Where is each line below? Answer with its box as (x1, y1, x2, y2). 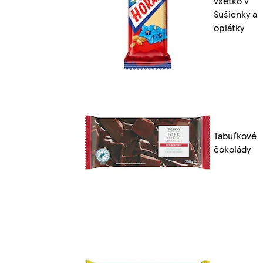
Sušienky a (214, 7, 257, 21)
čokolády (214, 142, 251, 156)
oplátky (214, 21, 244, 35)
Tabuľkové (214, 129, 257, 143)
